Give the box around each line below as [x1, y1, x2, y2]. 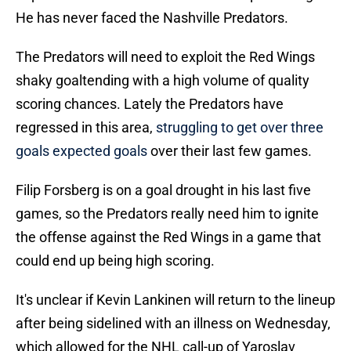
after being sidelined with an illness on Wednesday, [16, 315, 331, 332]
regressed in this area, [16, 119, 153, 136]
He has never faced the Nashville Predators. [16, 9, 288, 27]
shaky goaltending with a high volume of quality [16, 72, 309, 89]
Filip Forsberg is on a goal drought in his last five [16, 182, 311, 199]
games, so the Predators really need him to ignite [16, 205, 319, 223]
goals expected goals [16, 143, 147, 160]
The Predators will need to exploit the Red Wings [16, 49, 315, 66]
